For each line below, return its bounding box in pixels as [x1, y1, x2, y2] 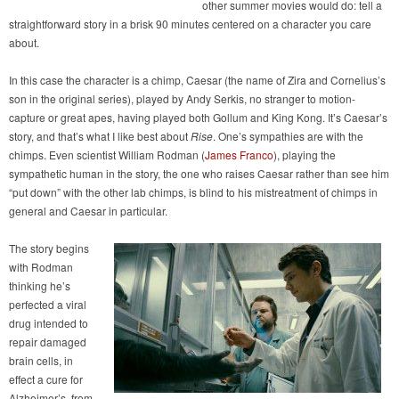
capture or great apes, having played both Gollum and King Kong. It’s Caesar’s [9, 109, 387, 125]
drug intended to [9, 314, 88, 330]
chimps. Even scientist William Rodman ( [9, 146, 205, 162]
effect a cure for [9, 370, 83, 387]
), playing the [273, 146, 336, 162]
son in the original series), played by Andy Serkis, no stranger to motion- [9, 90, 355, 106]
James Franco [205, 146, 273, 162]
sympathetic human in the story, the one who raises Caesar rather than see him [9, 165, 389, 181]
